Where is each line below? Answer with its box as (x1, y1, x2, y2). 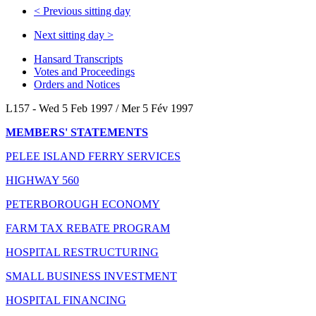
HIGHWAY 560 (6, 174, 79, 186)
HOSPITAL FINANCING (6, 293, 126, 306)
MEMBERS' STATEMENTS (6, 126, 148, 138)
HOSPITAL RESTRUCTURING (6, 245, 159, 258)
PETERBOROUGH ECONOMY (6, 197, 160, 210)
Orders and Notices (34, 78, 120, 90)
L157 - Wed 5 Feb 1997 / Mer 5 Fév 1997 (6, 102, 193, 114)
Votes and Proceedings (34, 65, 135, 78)
